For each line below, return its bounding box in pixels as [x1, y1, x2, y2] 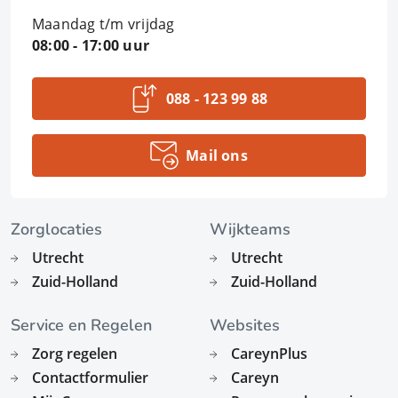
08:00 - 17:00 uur [32, 36, 150, 55]
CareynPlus [231, 344, 307, 363]
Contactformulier [32, 368, 148, 387]
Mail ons [186, 146, 248, 165]
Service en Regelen [11, 314, 152, 336]
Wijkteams [210, 219, 291, 240]
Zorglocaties [11, 219, 102, 240]
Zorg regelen [32, 344, 117, 363]
